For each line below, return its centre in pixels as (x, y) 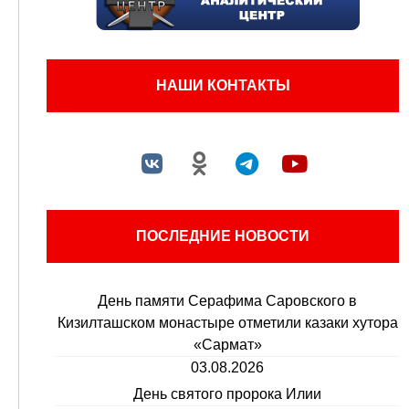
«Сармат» (227, 344)
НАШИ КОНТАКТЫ (223, 85)
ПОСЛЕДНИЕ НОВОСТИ (223, 236)
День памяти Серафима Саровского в (227, 300)
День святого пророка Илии (227, 393)
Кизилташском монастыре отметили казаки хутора (227, 322)
